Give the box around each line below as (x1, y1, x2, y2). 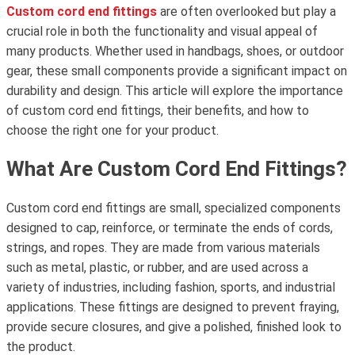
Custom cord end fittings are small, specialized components (6, 200, 341, 216)
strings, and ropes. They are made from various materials (6, 240, 320, 255)
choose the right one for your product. (6, 123, 219, 138)
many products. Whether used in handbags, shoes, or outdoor (6, 44, 344, 59)
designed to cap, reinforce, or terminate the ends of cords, (6, 220, 333, 235)
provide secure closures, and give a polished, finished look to (6, 319, 342, 334)
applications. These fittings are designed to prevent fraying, (6, 300, 339, 315)
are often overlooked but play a (157, 4, 336, 19)
